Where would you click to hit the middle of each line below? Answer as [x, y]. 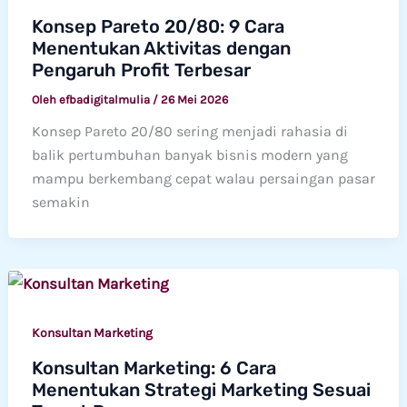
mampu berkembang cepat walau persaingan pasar [203, 179]
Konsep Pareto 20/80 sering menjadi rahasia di [189, 132]
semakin [60, 203]
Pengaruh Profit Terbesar [141, 70]
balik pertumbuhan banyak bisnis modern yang [189, 155]
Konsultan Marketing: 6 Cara [154, 367]
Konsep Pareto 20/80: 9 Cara [158, 27]
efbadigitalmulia [105, 100]
